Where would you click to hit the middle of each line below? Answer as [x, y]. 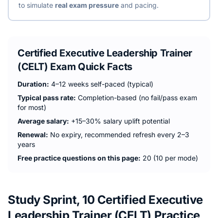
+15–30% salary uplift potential [120, 121]
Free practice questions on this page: [79, 158]
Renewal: [33, 135]
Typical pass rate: [47, 98]
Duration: [33, 84]
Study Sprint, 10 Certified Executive [105, 200]
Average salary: [43, 121]
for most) [32, 107]
